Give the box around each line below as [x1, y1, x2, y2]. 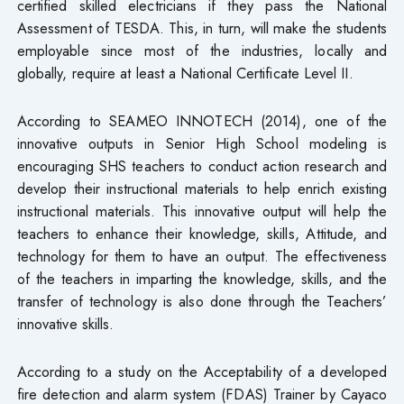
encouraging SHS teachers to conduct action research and [16, 154, 388, 177]
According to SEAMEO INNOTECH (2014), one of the [16, 109, 388, 132]
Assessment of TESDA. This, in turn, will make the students [16, 16, 388, 39]
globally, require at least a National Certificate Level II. [16, 61, 353, 84]
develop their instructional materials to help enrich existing [16, 177, 388, 199]
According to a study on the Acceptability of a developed [16, 360, 388, 382]
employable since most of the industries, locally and [16, 39, 388, 61]
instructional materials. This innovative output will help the [16, 199, 388, 222]
